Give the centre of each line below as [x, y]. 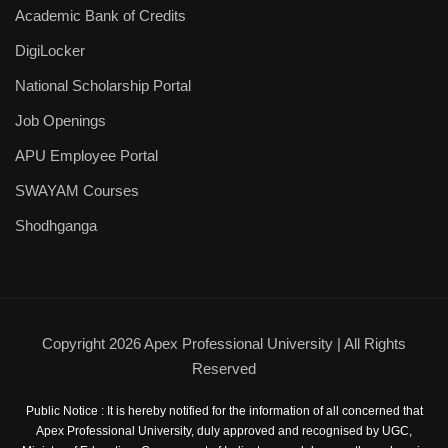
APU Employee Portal [86, 155]
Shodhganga [56, 225]
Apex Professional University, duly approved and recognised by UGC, [224, 431]
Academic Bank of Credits [100, 15]
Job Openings [60, 120]
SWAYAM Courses [77, 190]
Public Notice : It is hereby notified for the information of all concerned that [224, 411]
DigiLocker [50, 50]
